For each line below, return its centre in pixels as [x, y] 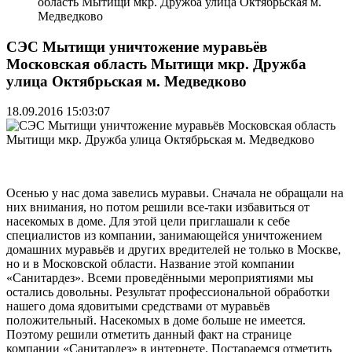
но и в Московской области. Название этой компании [150, 264]
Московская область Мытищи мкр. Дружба [156, 64]
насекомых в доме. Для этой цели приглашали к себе [148, 222]
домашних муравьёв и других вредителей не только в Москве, [174, 250]
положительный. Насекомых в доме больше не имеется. [156, 321]
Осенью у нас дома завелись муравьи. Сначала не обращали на [175, 193]
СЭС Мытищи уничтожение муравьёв [137, 46]
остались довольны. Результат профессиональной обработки [168, 292]
